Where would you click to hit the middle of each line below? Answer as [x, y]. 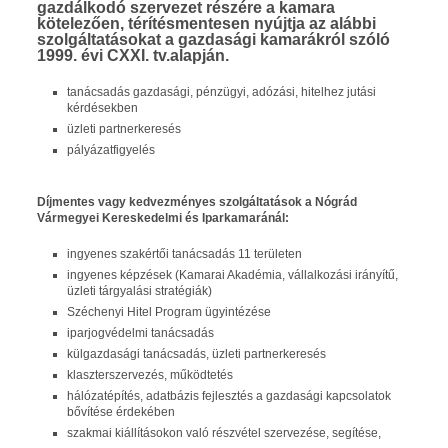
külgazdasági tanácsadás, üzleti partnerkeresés [196, 354]
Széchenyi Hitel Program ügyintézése [169, 312]
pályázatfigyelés [111, 150]
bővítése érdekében [121, 412]
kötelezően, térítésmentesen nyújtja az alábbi [206, 23]
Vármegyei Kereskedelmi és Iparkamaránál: [163, 218]
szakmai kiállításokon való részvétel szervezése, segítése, [224, 433]
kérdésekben [102, 108]
